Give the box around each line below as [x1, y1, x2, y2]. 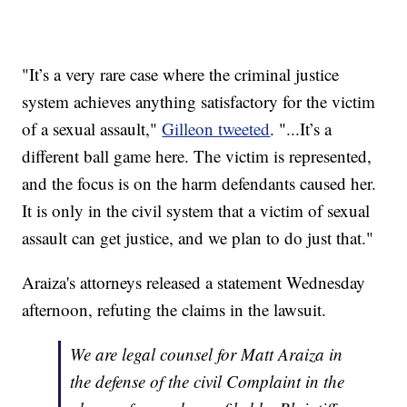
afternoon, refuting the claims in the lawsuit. [22, 297, 327, 321]
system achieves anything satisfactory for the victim [22, 89, 376, 113]
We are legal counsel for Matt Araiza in [70, 342, 343, 365]
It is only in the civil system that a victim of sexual [22, 198, 371, 222]
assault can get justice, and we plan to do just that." [22, 225, 374, 249]
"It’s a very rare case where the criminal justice [22, 62, 340, 85]
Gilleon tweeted [162, 116, 271, 140]
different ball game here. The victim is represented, [22, 144, 372, 167]
